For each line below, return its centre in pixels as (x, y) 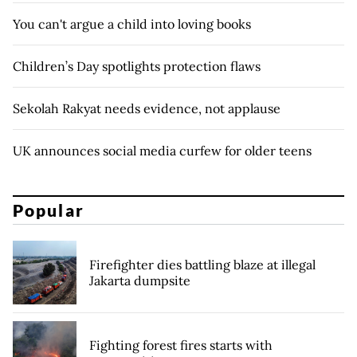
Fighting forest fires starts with (181, 345)
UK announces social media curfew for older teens (162, 150)
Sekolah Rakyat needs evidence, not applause (147, 108)
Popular (49, 210)
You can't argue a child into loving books (132, 24)
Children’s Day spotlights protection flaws (137, 66)
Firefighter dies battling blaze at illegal (202, 265)
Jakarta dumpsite (140, 281)
